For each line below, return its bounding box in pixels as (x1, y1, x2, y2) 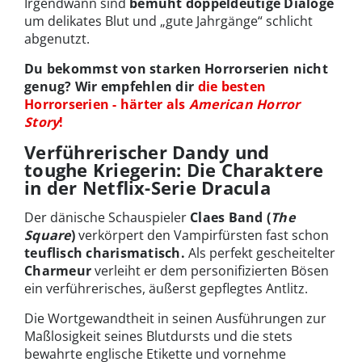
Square (24, 225, 71, 244)
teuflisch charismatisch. (24, 243, 185, 262)
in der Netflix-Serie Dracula (24, 175, 271, 200)
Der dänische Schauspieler (24, 208, 190, 226)
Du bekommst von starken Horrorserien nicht (24, 59, 328, 78)
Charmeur (24, 261, 92, 280)
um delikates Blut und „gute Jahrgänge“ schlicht (24, 11, 313, 30)
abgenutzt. (24, 29, 90, 48)
